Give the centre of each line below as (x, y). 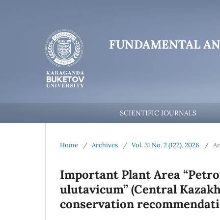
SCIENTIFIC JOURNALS (158, 113)
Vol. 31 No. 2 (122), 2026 (165, 145)
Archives (105, 145)
